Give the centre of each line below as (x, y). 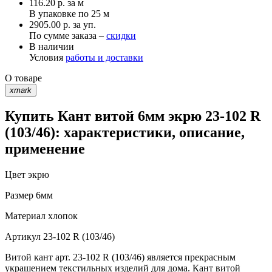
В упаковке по (60, 13)
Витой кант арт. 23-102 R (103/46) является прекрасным (120, 257)
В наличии (52, 46)
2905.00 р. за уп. (63, 24)
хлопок (62, 216)
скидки (121, 35)
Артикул (23, 237)
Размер (19, 195)
